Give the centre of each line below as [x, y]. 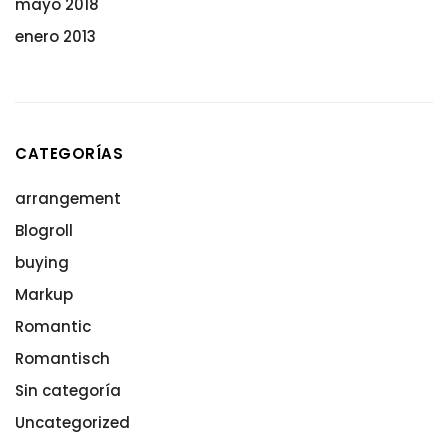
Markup [44, 294]
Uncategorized [72, 422]
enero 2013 [55, 36]
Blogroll [44, 230]
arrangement [68, 198]
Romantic [53, 326]
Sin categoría [68, 390]
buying [42, 262]
